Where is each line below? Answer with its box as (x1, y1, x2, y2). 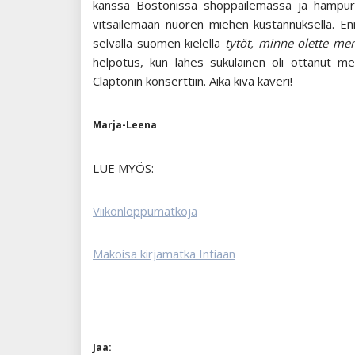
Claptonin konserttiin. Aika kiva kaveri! (93, 73, 292, 90)
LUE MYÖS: (93, 160, 154, 177)
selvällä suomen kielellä (93, 35, 221, 52)
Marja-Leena (93, 118, 157, 132)
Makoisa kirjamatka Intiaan (93, 246, 235, 262)
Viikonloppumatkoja (93, 203, 197, 219)
